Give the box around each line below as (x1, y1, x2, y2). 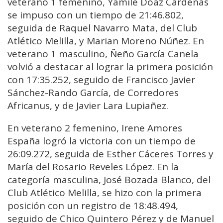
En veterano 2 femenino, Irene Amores (7, 121, 182, 135)
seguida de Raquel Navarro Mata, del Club (7, 21, 197, 35)
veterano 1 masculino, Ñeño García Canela (7, 47, 199, 61)
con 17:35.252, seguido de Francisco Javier (7, 73, 195, 87)
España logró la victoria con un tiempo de (7, 134, 196, 148)
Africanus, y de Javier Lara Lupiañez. (7, 99, 168, 112)
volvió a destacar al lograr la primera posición (7, 60, 213, 74)
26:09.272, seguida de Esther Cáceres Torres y (7, 147, 214, 161)
